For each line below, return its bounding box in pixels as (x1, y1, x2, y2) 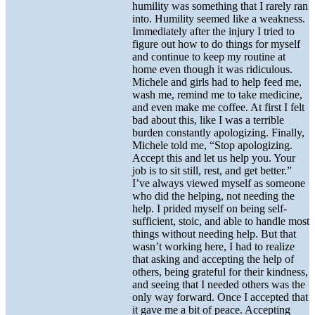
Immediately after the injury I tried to (132, 25, 295, 38)
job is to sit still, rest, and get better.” (132, 165, 292, 177)
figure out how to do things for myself (132, 38, 300, 51)
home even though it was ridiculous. (132, 63, 292, 76)
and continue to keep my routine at (132, 51, 285, 63)
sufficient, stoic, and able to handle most (132, 215, 309, 228)
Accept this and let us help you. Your (132, 152, 295, 165)
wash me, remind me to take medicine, (132, 89, 302, 101)
